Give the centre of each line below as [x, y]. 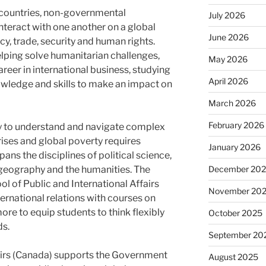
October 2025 [235, 213]
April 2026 [228, 81]
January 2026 [234, 147]
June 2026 [228, 37]
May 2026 [228, 59]
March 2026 [232, 103]
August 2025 [233, 256]
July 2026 [227, 15]
